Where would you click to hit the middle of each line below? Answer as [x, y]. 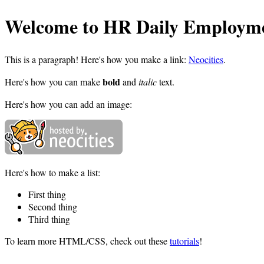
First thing [47, 194]
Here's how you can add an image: [68, 104]
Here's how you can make [54, 81]
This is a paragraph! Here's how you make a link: [97, 59]
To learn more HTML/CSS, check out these [87, 240]
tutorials [184, 240]
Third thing [49, 219]
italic [148, 81]
